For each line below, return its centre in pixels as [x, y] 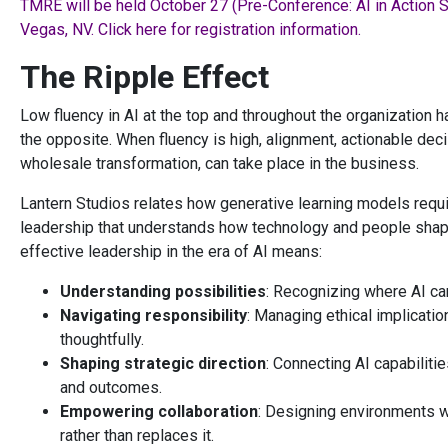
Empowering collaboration [159, 412]
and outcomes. [111, 388]
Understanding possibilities [163, 292]
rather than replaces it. [137, 436]
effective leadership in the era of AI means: [171, 252]
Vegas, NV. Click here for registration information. [190, 30]
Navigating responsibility [153, 316]
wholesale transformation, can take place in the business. [219, 164]
